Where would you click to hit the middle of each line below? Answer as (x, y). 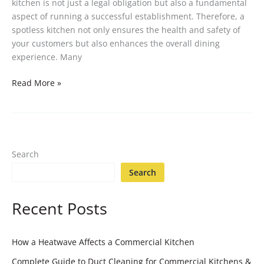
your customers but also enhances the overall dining (116, 43)
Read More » (37, 82)
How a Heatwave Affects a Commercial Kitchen (103, 242)
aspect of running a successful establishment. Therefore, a (128, 16)
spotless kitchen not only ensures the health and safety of (126, 29)
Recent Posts (60, 208)
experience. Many (47, 57)
